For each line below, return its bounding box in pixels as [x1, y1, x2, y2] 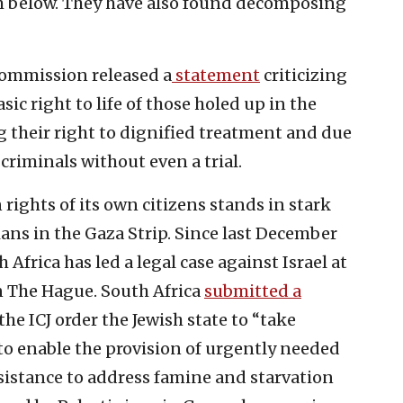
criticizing [260, 64, 347, 85]
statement [172, 64, 260, 85]
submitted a [204, 280, 301, 301]
